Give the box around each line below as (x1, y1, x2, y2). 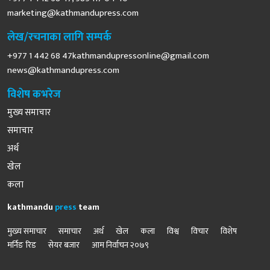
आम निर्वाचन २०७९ (92, 238, 149, 253)
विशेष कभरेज (7, 86, 61, 104)
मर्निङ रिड (7, 238, 36, 253)
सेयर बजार (48, 238, 80, 253)
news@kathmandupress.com (7, 63, 119, 78)
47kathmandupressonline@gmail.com (62, 48, 209, 64)
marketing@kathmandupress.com (7, 5, 139, 21)
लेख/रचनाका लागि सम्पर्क (7, 28, 111, 47)
